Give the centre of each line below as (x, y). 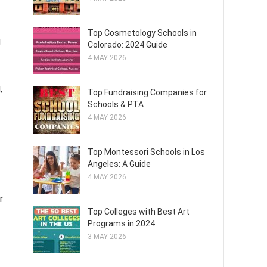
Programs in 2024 (121, 223)
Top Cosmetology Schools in (142, 33)
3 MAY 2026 (107, 237)
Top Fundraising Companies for (147, 92)
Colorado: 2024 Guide (128, 45)
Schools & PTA (116, 104)
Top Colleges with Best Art (139, 212)
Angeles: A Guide (119, 164)
